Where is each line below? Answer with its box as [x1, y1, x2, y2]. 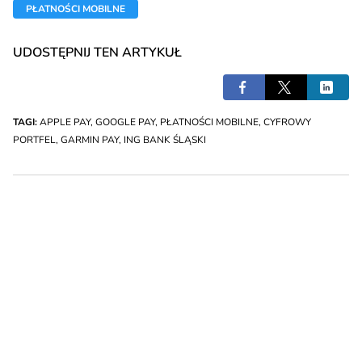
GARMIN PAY [61, 133, 119, 147]
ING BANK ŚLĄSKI [124, 133, 206, 147]
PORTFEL [13, 133, 56, 147]
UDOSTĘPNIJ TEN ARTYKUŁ [13, 44, 182, 62]
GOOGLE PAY [95, 116, 155, 129]
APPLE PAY [40, 116, 90, 129]
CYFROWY [263, 116, 311, 129]
